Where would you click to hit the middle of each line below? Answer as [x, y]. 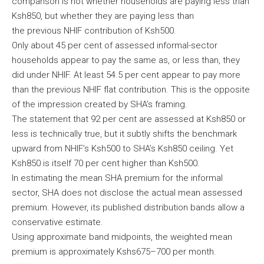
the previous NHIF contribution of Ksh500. [95, 30]
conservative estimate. [59, 222]
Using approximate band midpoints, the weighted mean [122, 237]
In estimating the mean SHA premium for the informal [117, 178]
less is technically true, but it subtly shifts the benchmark [124, 133]
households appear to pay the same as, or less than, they [126, 60]
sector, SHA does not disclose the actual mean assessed [127, 192]
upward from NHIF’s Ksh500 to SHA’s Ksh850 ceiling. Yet [123, 148]
